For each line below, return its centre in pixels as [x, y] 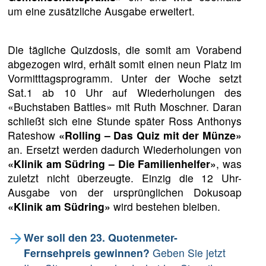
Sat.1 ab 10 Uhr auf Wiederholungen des [125, 93]
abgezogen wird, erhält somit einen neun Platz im [125, 64]
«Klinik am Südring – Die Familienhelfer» [112, 164]
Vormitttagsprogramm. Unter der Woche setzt [125, 78]
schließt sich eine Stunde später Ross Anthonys [125, 121]
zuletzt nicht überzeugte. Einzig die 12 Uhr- [125, 178]
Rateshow [33, 135]
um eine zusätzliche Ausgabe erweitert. [102, 11]
